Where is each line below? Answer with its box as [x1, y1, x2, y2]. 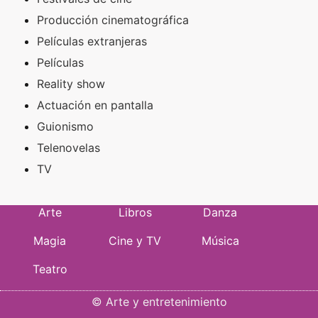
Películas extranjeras [37, 33, 147, 48]
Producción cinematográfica [37, 12, 189, 27]
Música [201, 233, 239, 248]
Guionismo [37, 119, 94, 133]
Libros [118, 204, 152, 219]
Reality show [37, 76, 105, 91]
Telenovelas [37, 140, 100, 155]
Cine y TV [109, 233, 161, 248]
